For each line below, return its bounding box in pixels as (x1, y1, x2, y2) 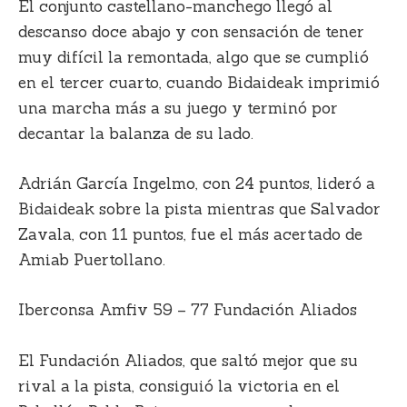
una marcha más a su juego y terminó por (18, 98, 338, 119)
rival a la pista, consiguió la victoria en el (18, 375, 340, 396)
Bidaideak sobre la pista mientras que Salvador (18, 199, 381, 220)
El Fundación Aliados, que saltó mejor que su (18, 350, 358, 371)
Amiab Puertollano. (18, 250, 165, 271)
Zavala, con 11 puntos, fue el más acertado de (18, 224, 362, 245)
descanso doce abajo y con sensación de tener (18, 22, 364, 43)
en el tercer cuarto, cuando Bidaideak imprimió (18, 73, 380, 94)
